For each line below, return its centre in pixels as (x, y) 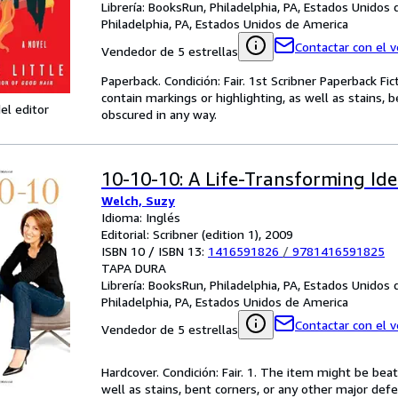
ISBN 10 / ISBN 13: (155, 251)
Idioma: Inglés (141, 217)
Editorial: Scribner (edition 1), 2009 (197, 234)
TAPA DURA (134, 268)
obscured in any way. (159, 114)
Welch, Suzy (138, 200)
